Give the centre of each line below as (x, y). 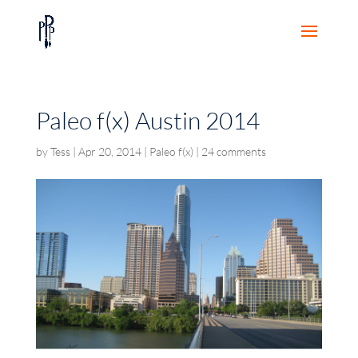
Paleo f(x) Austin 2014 (147, 120)
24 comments (233, 151)
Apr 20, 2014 (109, 151)
